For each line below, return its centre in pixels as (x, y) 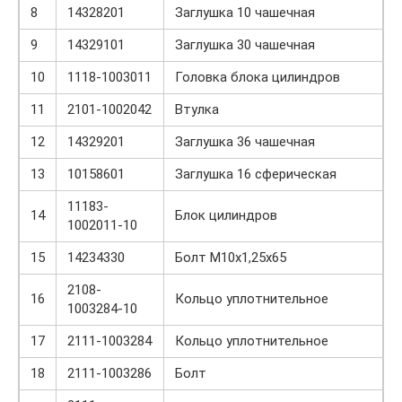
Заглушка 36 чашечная (245, 141)
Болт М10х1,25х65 (231, 257)
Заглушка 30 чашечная (245, 44)
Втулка (197, 109)
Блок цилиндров (226, 215)
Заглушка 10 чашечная (245, 12)
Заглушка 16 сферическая (256, 174)
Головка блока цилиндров (258, 77)
